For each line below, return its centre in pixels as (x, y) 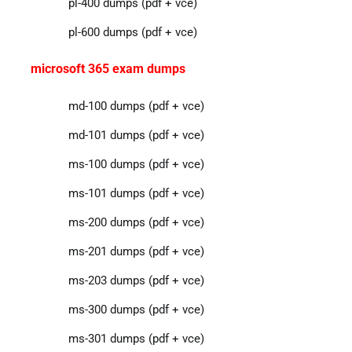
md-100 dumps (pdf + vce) (136, 106)
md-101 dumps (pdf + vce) (136, 135)
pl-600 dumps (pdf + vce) (132, 32)
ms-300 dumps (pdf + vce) (136, 309)
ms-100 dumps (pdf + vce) (136, 164)
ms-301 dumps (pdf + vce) (136, 338)
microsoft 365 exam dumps (108, 68)
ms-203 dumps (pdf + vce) (136, 280)
